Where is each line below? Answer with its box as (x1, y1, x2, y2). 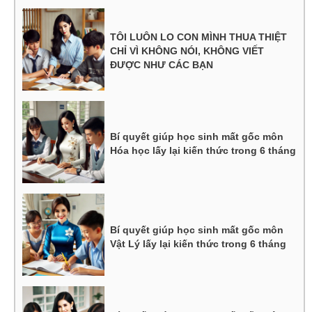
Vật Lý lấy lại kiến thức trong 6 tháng (110, 237, 287, 249)
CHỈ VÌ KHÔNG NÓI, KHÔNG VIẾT (110, 45, 265, 57)
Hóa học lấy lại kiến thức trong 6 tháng (110, 145, 297, 157)
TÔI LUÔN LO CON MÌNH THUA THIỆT (110, 31, 288, 43)
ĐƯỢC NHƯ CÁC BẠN (110, 59, 214, 71)
